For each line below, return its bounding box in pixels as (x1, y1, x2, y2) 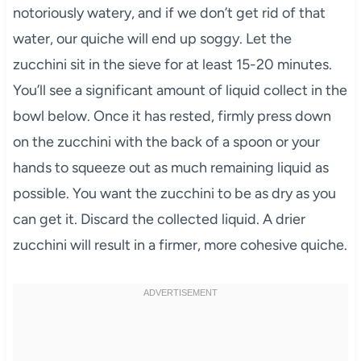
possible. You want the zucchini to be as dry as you (12, 184, 336, 202)
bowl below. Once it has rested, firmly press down (12, 106, 331, 125)
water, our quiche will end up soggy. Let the (12, 29, 292, 48)
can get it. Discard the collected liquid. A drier (12, 210, 305, 228)
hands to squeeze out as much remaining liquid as (12, 158, 329, 176)
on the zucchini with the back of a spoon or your (12, 132, 320, 151)
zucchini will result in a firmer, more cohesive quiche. (12, 235, 347, 254)
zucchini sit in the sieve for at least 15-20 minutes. (12, 55, 332, 73)
